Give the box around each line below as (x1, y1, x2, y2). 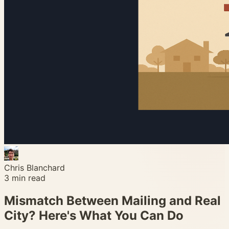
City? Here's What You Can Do (4, 208, 184, 223)
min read (9, 173, 45, 183)
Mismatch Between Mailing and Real (4, 193, 221, 208)
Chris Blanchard (4, 163, 65, 173)
